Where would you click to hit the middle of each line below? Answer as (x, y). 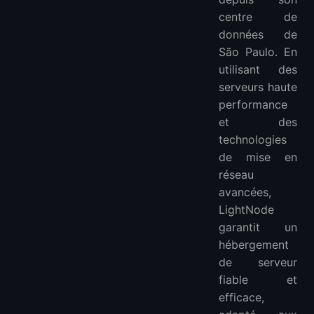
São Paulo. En (258, 52)
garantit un (258, 227)
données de (258, 35)
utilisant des (258, 70)
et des (258, 122)
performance (253, 105)
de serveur (258, 262)
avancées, (245, 192)
